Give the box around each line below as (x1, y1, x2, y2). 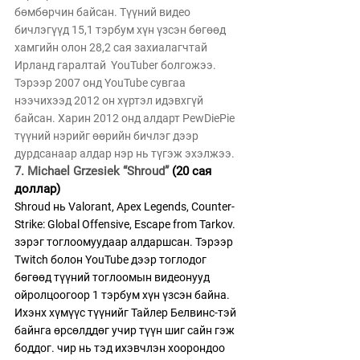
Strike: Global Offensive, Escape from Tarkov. (14, 218, 238, 231)
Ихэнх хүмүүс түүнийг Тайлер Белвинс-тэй (14, 306, 239, 319)
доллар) (14, 182, 60, 196)
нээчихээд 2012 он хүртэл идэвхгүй (14, 94, 206, 107)
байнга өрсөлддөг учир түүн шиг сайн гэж (14, 324, 237, 337)
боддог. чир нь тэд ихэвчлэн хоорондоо (14, 342, 227, 354)
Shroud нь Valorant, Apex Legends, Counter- (14, 200, 235, 213)
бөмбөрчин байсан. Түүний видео (14, 6, 193, 18)
